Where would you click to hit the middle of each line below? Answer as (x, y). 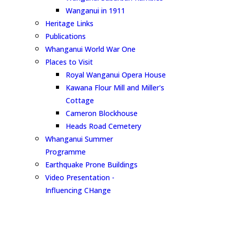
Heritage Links (69, 23)
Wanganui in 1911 (95, 11)
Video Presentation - (80, 177)
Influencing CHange (78, 190)
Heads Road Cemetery (103, 126)
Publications (65, 36)
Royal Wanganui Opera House (116, 75)
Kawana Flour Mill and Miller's (115, 88)
